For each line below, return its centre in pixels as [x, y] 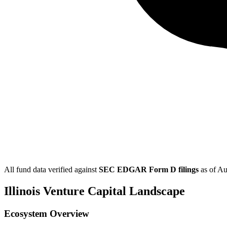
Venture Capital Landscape [112, 191]
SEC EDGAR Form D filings [149, 169]
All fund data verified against [51, 169]
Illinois [22, 191]
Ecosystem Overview [47, 213]
